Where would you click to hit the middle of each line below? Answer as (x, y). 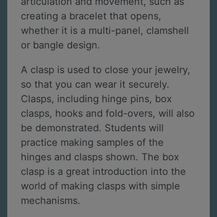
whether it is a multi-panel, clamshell (105, 30)
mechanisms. (51, 200)
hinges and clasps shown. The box (100, 157)
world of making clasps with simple (101, 186)
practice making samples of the (92, 142)
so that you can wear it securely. (95, 84)
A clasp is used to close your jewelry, (106, 70)
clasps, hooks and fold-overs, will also (108, 113)
